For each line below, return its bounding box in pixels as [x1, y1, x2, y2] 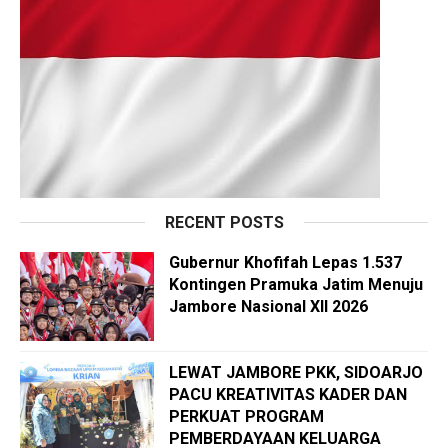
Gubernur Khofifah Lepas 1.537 [169, 252, 402, 272]
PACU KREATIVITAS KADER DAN [169, 384, 407, 404]
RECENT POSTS [164, 212, 284, 232]
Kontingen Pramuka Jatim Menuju [169, 274, 423, 294]
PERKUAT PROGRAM [169, 406, 324, 426]
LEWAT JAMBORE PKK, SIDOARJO [169, 362, 423, 382]
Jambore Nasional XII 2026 [169, 296, 368, 316]
